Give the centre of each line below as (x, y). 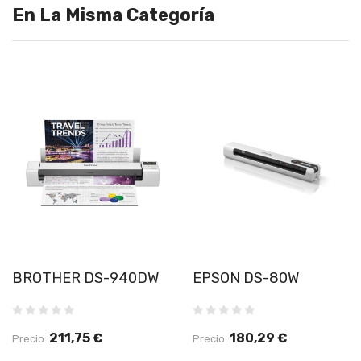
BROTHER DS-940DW (85, 278)
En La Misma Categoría (113, 15)
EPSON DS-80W (246, 278)
